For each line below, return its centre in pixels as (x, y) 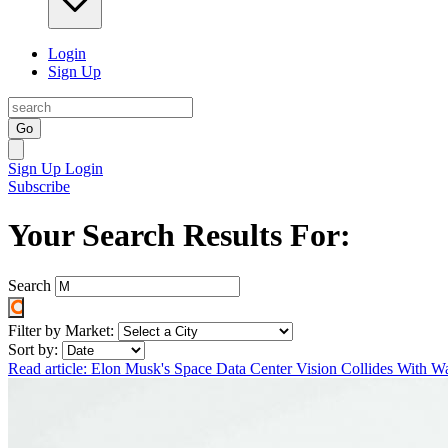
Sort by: (33, 349)
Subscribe (39, 186)
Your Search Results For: (179, 235)
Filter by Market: (61, 330)
